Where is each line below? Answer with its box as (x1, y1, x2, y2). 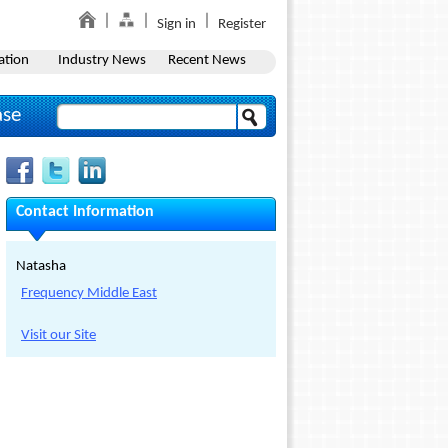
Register (218, 17, 266, 32)
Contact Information (16, 204, 154, 220)
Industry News (57, 53, 146, 68)
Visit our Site (21, 328, 96, 343)
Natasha (16, 259, 66, 274)
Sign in (157, 17, 196, 32)
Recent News (167, 53, 246, 68)
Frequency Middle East (21, 286, 157, 301)
